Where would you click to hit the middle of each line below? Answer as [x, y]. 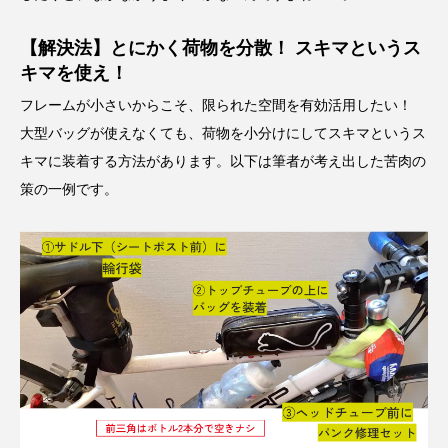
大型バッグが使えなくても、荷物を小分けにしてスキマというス [223, 132]
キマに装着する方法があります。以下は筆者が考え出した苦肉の [223, 160]
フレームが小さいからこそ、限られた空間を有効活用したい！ [223, 104]
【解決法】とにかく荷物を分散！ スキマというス [220, 47]
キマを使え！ [74, 72]
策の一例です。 [69, 188]
